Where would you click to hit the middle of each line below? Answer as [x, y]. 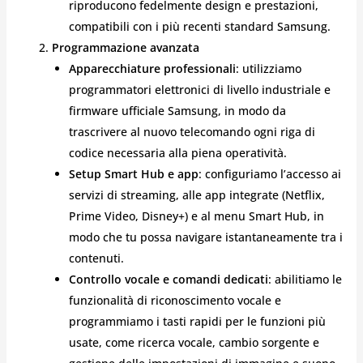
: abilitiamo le [305, 279]
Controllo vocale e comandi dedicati [168, 279]
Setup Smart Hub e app [133, 173]
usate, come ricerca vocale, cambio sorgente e [194, 342]
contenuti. [96, 258]
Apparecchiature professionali [152, 68]
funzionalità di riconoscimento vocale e [175, 300]
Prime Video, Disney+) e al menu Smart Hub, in [196, 216]
